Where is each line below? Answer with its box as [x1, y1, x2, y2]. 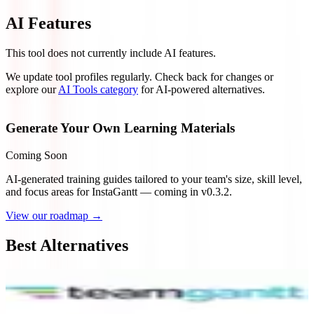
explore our [6, 83, 56, 95]
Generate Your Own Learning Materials [6, 121, 235, 136]
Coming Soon [6, 149, 67, 162]
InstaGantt [92, 186, 137, 198]
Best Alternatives [6, 236, 128, 255]
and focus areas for [6, 186, 92, 198]
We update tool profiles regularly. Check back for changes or [6, 70, 273, 83]
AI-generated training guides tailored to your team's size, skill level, [6, 173, 302, 186]
